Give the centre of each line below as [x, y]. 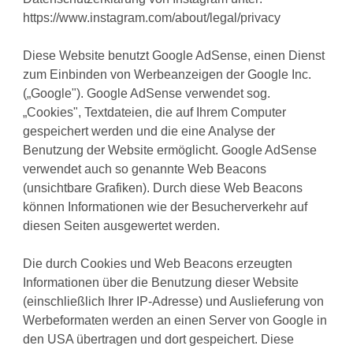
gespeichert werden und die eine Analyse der [149, 132]
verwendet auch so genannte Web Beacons [145, 169]
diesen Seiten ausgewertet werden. [122, 226]
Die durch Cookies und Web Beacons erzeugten [158, 264]
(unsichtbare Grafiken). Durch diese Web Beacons [163, 188]
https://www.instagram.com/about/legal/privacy [152, 18]
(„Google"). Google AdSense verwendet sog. [147, 94]
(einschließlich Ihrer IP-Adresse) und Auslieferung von [174, 302]
